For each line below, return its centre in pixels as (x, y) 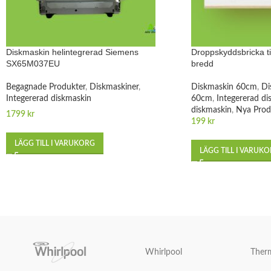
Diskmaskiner (114, 87)
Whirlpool (163, 252)
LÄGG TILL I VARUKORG (55, 143)
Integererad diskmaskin (49, 98)
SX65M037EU (33, 63)
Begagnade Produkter (46, 87)
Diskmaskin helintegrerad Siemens (72, 52)
